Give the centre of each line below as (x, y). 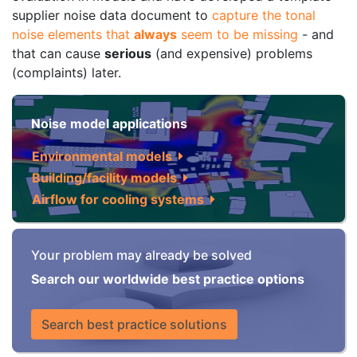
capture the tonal (264, 15)
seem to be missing (237, 34)
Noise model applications (109, 123)
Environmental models (102, 157)
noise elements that (73, 34)
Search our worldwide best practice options (168, 279)
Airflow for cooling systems (118, 199)
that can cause (58, 53)
